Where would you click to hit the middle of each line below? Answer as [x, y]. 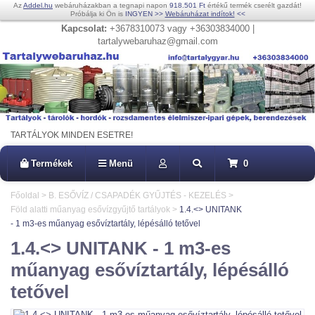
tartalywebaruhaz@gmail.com [157, 41]
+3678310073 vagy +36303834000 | [180, 28]
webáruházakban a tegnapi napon [111, 5]
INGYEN [139, 14]
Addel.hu [38, 5]
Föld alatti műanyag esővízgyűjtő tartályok [90, 210]
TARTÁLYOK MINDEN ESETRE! [72, 135]
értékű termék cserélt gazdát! [253, 5]
